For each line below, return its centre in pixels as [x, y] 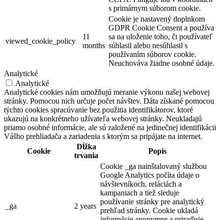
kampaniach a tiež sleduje [140, 193]
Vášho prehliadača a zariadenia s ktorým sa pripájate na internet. [103, 137]
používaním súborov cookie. [152, 55]
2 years [85, 206]
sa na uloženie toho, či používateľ [161, 37]
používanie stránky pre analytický [152, 202]
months [94, 46]
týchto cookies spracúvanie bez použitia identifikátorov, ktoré [98, 110]
